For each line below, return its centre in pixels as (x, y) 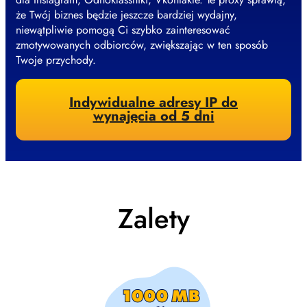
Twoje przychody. (56, 60)
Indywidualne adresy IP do (153, 103)
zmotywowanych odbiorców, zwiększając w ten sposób (142, 45)
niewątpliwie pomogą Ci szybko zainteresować (123, 30)
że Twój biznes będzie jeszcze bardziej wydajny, (126, 15)
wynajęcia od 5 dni (153, 116)
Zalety (153, 218)
